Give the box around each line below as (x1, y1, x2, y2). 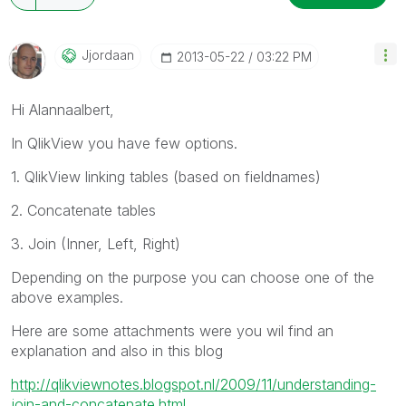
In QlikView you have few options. (11, 133, 237, 152)
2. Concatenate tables (11, 200, 156, 219)
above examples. (11, 287, 123, 306)
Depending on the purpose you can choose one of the (11, 267, 374, 286)
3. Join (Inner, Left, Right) (11, 234, 180, 253)
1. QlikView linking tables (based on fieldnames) (11, 167, 321, 186)
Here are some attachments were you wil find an (11, 321, 333, 340)
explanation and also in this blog (11, 341, 223, 360)
